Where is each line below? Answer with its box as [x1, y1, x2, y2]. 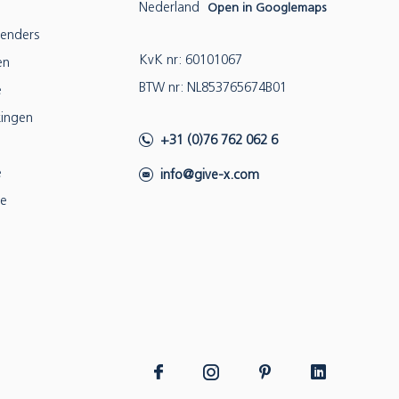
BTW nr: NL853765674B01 [139, 82, 287, 95]
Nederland [139, 2, 203, 15]
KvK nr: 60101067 [139, 54, 242, 68]
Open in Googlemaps [208, 2, 326, 15]
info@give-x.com [160, 169, 259, 183]
